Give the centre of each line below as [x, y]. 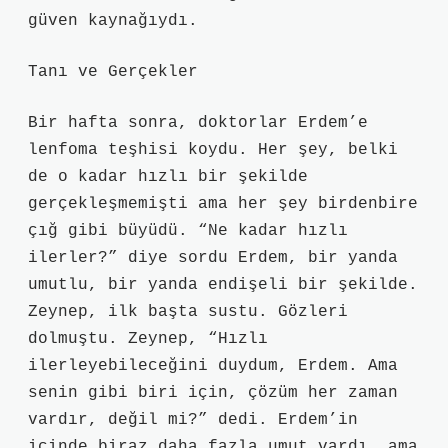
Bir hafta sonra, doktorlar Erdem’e [198, 123]
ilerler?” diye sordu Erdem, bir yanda [213, 258]
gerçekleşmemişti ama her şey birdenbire [223, 204]
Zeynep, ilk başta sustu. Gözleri [188, 312]
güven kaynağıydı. [113, 21]
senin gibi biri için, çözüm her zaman [213, 393]
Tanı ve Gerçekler [113, 72]
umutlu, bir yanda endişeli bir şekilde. [223, 285]
